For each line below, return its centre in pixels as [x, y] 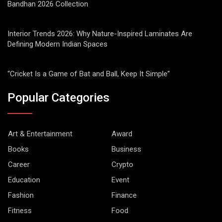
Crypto [122, 164]
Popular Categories [58, 97]
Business [126, 149]
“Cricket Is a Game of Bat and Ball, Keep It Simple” [89, 74]
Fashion [21, 195]
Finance [124, 195]
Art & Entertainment [40, 134]
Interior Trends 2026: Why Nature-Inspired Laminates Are [100, 34]
